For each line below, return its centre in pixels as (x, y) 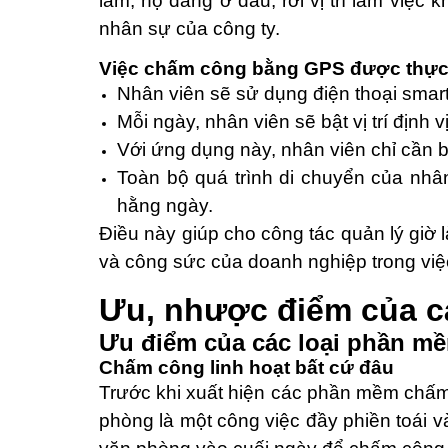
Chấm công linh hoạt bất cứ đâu (246, 367)
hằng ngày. (167, 205)
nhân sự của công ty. (189, 28)
